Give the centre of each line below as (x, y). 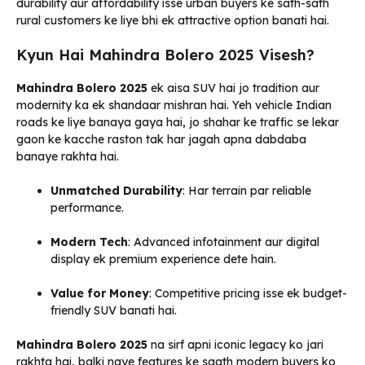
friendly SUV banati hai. (114, 311)
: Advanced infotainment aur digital (224, 242)
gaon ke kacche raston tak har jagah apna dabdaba (161, 140)
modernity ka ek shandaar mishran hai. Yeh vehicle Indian (174, 106)
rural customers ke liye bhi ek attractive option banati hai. (173, 21)
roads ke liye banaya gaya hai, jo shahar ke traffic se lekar (178, 123)
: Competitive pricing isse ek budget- (248, 294)
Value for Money (100, 294)
